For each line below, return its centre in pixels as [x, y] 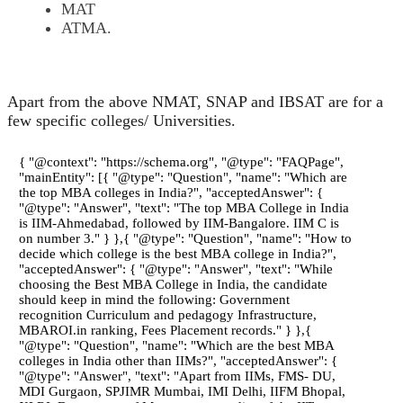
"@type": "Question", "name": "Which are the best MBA [176, 345]
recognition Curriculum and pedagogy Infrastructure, [168, 314]
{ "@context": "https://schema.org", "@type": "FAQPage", [181, 161]
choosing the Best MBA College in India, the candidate [173, 284]
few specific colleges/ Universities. [121, 120]
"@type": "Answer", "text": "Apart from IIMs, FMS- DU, [177, 376]
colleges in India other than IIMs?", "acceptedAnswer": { [178, 360]
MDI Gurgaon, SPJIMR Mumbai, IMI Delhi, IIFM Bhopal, [182, 391]
